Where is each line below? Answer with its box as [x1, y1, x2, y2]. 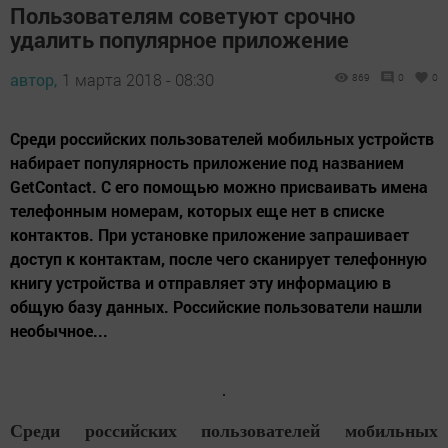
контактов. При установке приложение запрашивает [10, 223, 409, 245]
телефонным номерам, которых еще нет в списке [10, 199, 384, 221]
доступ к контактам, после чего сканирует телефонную [10, 247, 427, 269]
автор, [10, 68, 57, 90]
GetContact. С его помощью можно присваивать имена [10, 175, 428, 197]
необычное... [10, 319, 108, 341]
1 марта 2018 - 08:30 [62, 68, 214, 90]
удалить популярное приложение [10, 24, 349, 54]
